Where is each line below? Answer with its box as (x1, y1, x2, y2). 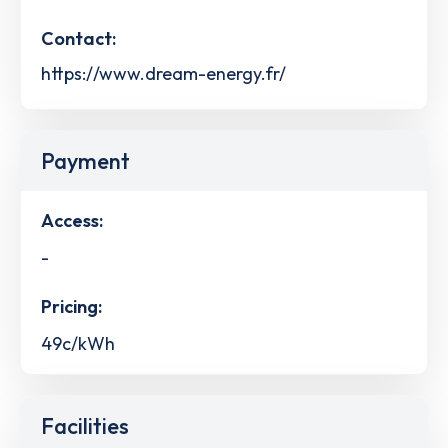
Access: (41, 208, 103, 232)
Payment (41, 146, 130, 175)
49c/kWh (41, 332, 115, 356)
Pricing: (41, 295, 102, 319)
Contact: (41, 26, 116, 50)
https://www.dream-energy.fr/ (41, 61, 286, 85)
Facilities (41, 412, 129, 441)
